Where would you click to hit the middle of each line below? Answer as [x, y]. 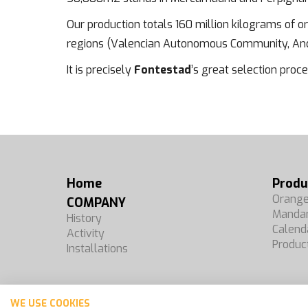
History [84, 218]
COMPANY [96, 203]
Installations [97, 249]
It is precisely [100, 70]
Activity [86, 233]
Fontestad [163, 70]
